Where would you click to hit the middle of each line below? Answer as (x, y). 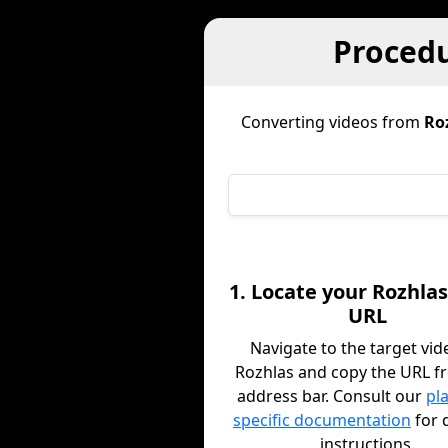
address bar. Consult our (332, 396)
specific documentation (321, 420)
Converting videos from (332, 122)
